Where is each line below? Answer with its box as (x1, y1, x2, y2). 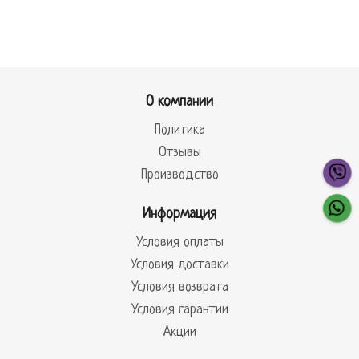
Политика (154, 123, 205, 138)
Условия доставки (130, 257, 229, 272)
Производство (140, 167, 219, 183)
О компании (146, 94, 213, 110)
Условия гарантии (131, 302, 228, 317)
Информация (143, 206, 216, 222)
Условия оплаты (135, 235, 224, 250)
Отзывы (158, 145, 201, 160)
